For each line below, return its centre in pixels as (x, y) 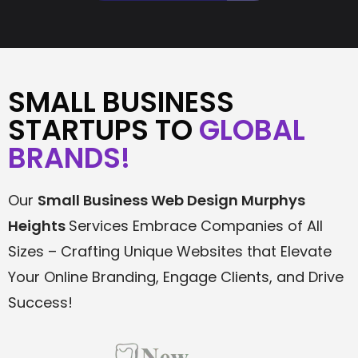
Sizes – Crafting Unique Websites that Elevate (170, 251)
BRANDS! (69, 158)
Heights (37, 226)
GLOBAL (252, 130)
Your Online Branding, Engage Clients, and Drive (176, 277)
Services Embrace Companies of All (196, 226)
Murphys (273, 200)
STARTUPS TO (103, 130)
